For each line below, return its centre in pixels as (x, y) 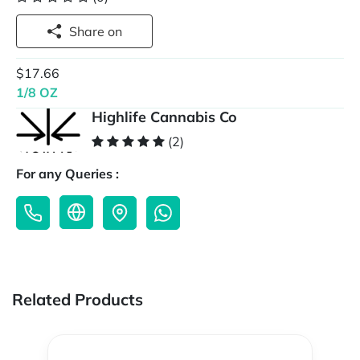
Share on (115, 31)
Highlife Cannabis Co (164, 117)
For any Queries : (67, 174)
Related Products (78, 300)
